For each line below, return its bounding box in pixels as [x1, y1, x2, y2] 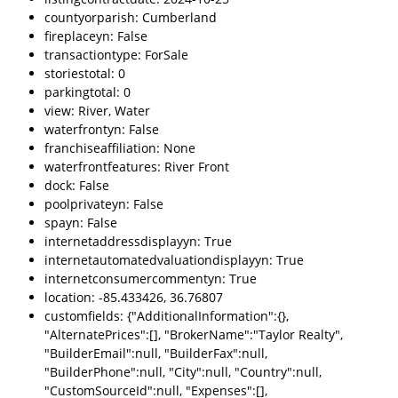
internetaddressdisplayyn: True [44, 232, 232, 250]
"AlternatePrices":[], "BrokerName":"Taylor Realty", [44, 325, 343, 343]
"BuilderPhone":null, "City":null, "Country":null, [44, 362, 322, 380]
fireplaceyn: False [44, 27, 147, 44]
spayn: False [44, 213, 117, 231]
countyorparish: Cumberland [44, 8, 217, 26]
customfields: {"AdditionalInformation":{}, [44, 306, 289, 324]
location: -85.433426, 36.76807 [44, 288, 223, 306]
